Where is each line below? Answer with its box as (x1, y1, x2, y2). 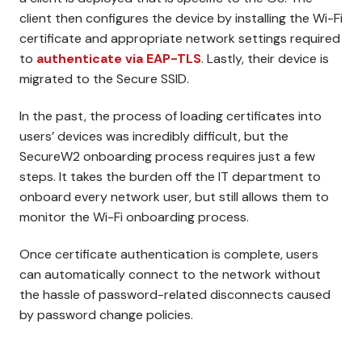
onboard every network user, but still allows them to (19, 188, 329, 205)
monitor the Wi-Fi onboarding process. (19, 208, 249, 225)
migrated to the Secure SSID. (19, 70, 189, 87)
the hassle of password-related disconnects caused (19, 286, 330, 303)
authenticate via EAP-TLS (36, 50, 201, 67)
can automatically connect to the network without (19, 266, 321, 283)
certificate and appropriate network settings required (19, 30, 340, 47)
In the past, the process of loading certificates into (19, 107, 322, 124)
